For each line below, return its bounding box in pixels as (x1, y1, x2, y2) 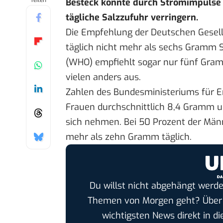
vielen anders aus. (66, 71, 141, 84)
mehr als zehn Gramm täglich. (66, 131, 192, 143)
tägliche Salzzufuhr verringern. (66, 11, 198, 24)
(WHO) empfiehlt (66, 56, 135, 69)
